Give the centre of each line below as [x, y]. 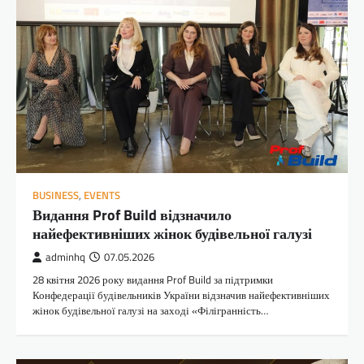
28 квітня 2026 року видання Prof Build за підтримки [153, 280]
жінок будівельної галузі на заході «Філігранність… [150, 311]
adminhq [65, 258]
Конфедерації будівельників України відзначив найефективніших [181, 295]
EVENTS [102, 196]
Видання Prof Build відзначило [132, 215]
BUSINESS [56, 196]
